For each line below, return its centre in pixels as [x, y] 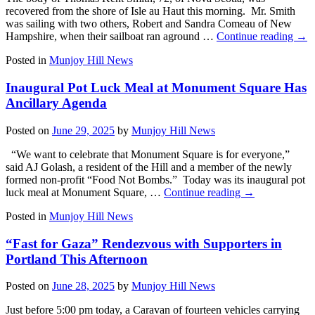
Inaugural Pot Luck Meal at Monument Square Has [156, 88]
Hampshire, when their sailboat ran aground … [111, 37]
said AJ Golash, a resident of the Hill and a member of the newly [149, 167]
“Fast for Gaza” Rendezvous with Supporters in [144, 243]
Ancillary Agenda [56, 103]
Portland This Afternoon [77, 259]
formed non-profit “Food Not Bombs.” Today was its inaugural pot [155, 179]
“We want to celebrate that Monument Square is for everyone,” [148, 154]
